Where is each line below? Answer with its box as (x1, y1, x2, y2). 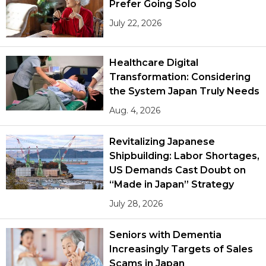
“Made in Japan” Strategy (109, 178, 234, 190)
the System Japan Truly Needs (109, 85, 259, 97)
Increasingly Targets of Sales (109, 243, 253, 255)
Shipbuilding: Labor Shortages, (109, 150, 259, 161)
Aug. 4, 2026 (109, 104, 161, 116)
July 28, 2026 (109, 198, 163, 209)
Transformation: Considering (109, 71, 251, 83)
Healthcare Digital (109, 56, 199, 68)
